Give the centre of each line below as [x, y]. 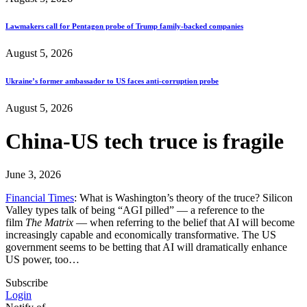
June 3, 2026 [33, 175]
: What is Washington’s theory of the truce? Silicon [183, 198]
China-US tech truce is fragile [145, 142]
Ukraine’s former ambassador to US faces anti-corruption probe [112, 81]
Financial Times [40, 198]
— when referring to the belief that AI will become [185, 223]
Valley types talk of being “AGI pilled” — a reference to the [135, 210]
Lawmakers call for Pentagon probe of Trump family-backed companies [124, 26]
